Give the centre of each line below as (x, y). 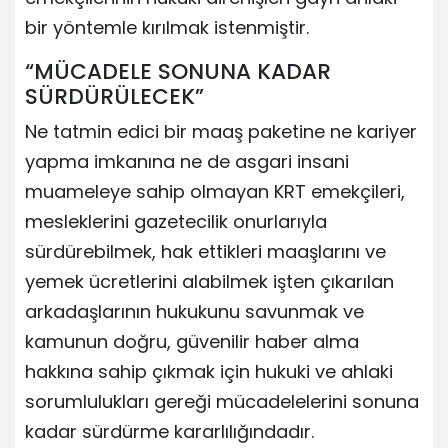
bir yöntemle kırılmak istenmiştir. (167, 27)
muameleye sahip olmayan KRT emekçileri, (215, 191)
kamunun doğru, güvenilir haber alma (192, 341)
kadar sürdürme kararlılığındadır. (169, 431)
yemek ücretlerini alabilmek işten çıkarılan (209, 281)
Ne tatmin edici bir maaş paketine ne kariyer (221, 131)
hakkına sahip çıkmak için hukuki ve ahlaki (209, 371)
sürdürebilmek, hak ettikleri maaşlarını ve (205, 251)
